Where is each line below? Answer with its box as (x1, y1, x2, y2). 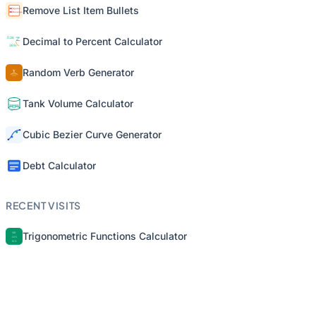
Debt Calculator (23, 159, 96, 171)
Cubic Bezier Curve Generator (23, 128, 162, 140)
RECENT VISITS (6, 199, 82, 212)
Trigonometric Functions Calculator (23, 230, 187, 242)
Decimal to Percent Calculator (23, 35, 162, 47)
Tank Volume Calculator (23, 97, 133, 109)
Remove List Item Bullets (23, 4, 139, 16)
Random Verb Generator (23, 66, 134, 78)
